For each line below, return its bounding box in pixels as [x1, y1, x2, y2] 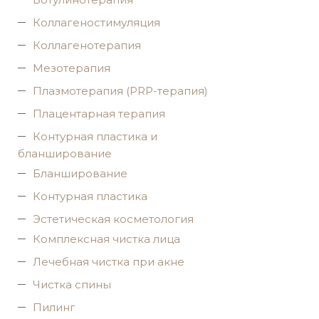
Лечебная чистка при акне [33, 255, 184, 268]
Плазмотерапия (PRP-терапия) [33, 84, 208, 98]
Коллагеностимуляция [33, 16, 160, 29]
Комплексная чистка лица [33, 232, 180, 246]
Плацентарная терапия [33, 107, 165, 120]
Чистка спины [33, 278, 111, 291]
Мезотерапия [33, 61, 110, 75]
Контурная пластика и [33, 130, 157, 143]
